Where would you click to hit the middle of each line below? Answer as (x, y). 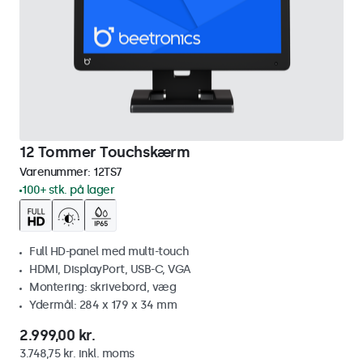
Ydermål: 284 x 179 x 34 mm (103, 305)
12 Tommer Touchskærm (105, 152)
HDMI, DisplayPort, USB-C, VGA (110, 269)
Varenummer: (56, 172)
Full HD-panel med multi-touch (109, 252)
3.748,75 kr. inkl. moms (77, 354)
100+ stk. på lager (68, 190)
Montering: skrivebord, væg (102, 287)
